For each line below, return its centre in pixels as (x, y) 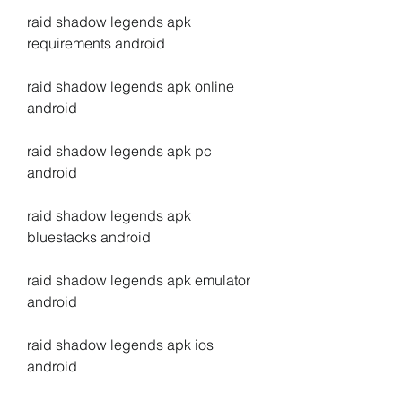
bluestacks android (89, 237)
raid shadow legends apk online (131, 86)
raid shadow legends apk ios (120, 345)
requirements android (96, 43)
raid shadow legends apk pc (119, 151)
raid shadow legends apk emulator (139, 280)
